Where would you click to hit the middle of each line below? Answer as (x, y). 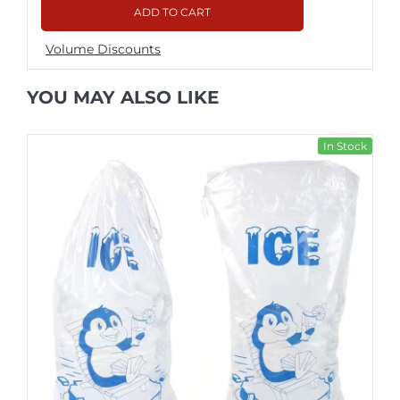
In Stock (345, 146)
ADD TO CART (172, 12)
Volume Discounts (103, 50)
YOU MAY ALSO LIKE (123, 98)
